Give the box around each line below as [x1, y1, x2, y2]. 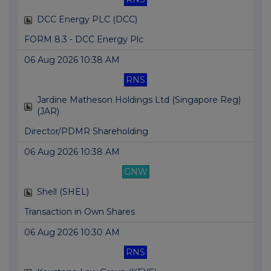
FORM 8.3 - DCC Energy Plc [24, 34, 143, 45]
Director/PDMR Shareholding [24, 126, 148, 137]
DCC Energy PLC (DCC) [37, 14, 137, 25]
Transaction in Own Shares [24, 206, 135, 218]
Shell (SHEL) [37, 186, 89, 198]
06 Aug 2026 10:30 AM [24, 227, 120, 238]
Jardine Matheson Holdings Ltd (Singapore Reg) [37, 94, 241, 106]
